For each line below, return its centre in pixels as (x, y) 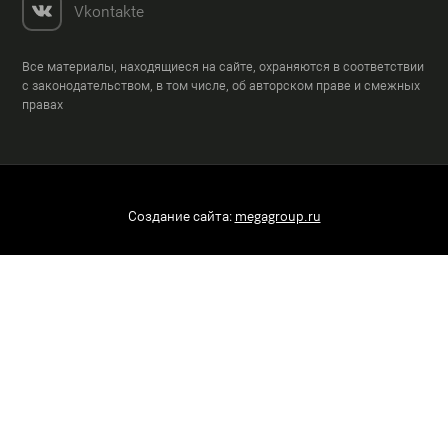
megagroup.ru (277, 215)
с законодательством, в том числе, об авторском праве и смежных (221, 85)
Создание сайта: (181, 215)
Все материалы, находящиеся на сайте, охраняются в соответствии (223, 66)
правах (43, 104)
